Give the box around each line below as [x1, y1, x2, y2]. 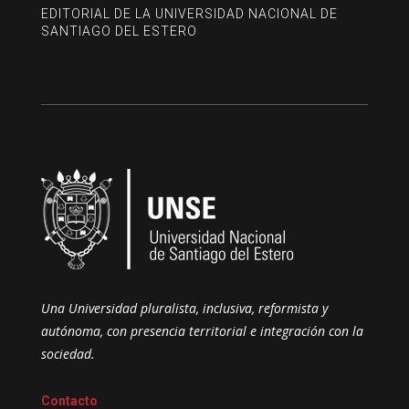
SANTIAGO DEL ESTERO [40, 23, 197, 38]
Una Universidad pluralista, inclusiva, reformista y [40, 299, 328, 317]
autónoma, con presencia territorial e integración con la [40, 321, 363, 340]
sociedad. [40, 344, 95, 362]
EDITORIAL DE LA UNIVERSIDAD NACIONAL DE [40, 5, 338, 21]
